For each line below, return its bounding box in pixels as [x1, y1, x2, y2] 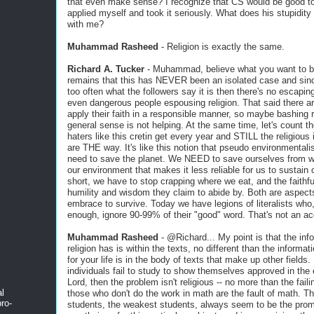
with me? [67, 19, 104, 29]
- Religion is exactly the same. [158, 41, 285, 52]
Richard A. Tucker [67, 64, 144, 74]
